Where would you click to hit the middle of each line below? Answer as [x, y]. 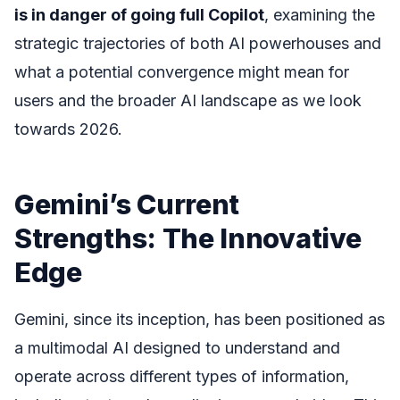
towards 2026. [68, 129]
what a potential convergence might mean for [182, 72]
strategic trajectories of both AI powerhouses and [198, 43]
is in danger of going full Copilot [139, 15]
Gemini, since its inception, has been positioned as [200, 320]
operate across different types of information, [182, 377]
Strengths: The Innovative [188, 237]
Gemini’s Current [127, 204]
